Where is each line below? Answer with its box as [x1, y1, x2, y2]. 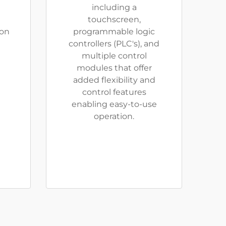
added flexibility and [73, 75, 155, 85]
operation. [94, 111, 134, 121]
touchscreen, [87, 15, 141, 24]
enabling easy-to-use [71, 99, 157, 109]
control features [82, 87, 146, 97]
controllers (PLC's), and [69, 39, 159, 48]
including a [91, 3, 137, 12]
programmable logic [73, 27, 155, 36]
